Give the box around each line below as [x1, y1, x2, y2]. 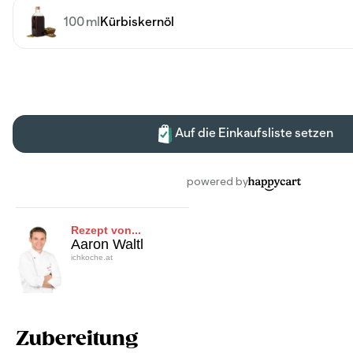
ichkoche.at [71, 252, 113, 262]
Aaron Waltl [71, 236, 143, 252]
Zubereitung [16, 327, 138, 351]
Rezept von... [71, 223, 141, 236]
